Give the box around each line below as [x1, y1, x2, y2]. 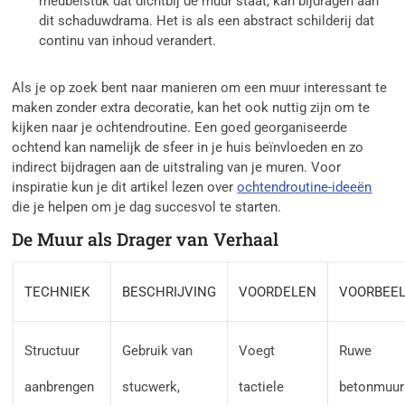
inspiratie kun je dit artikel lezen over [12, 179, 238, 196]
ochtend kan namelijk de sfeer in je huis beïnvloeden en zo [12, 139, 364, 156]
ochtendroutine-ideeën [237, 179, 372, 196]
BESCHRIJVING [122, 284, 217, 301]
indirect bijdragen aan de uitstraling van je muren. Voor [12, 159, 342, 176]
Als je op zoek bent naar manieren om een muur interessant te [12, 80, 388, 97]
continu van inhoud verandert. [39, 33, 217, 50]
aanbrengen [24, 379, 95, 396]
